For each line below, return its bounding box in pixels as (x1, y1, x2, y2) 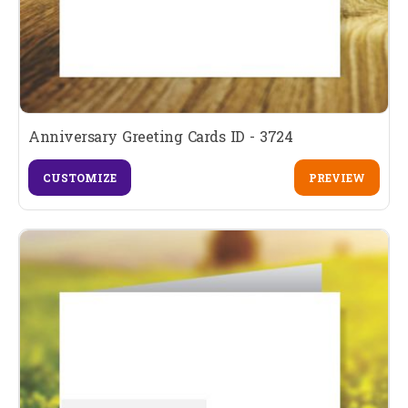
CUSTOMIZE (43, 170, 117, 186)
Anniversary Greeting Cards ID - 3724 (28, 127, 292, 147)
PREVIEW (308, 170, 365, 186)
